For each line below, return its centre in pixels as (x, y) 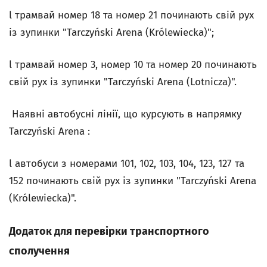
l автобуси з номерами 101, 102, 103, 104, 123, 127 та (127, 164)
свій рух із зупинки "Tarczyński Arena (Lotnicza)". (123, 82)
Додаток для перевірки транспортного (109, 231)
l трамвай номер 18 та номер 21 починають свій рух (131, 15)
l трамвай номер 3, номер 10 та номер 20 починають (133, 65)
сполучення (39, 251)
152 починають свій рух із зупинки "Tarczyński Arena (133, 181)
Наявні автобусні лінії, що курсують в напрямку (125, 114)
